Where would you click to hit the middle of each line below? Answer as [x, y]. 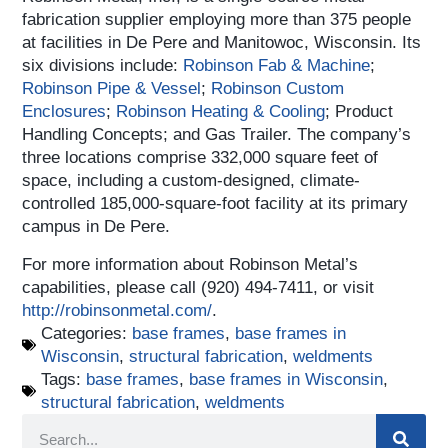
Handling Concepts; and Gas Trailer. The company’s [217, 135]
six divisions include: [103, 66]
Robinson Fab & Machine [277, 66]
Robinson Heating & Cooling [221, 112]
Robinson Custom [278, 89]
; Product [359, 112]
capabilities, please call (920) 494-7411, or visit [198, 288]
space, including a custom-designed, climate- [191, 181]
